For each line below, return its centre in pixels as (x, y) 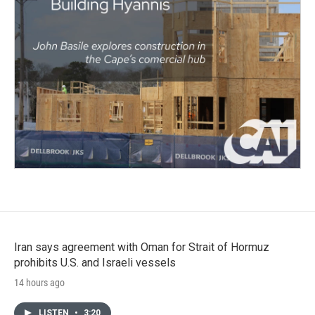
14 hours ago (39, 282)
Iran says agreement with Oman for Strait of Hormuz (142, 247)
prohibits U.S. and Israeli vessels (95, 262)
